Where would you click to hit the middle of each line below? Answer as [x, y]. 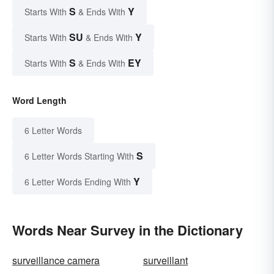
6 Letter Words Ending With [78, 181]
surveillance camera [56, 260]
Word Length [39, 100]
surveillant [165, 260]
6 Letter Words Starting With [79, 156]
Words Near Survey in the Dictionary [128, 230]
